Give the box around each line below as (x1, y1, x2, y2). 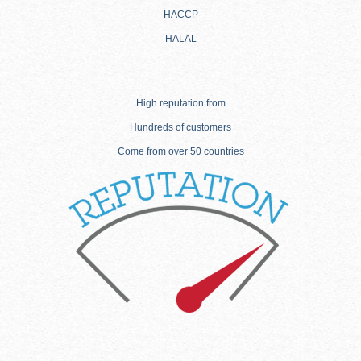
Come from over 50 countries (117, 146, 244, 158)
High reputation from (135, 98, 226, 110)
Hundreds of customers (130, 122, 231, 134)
